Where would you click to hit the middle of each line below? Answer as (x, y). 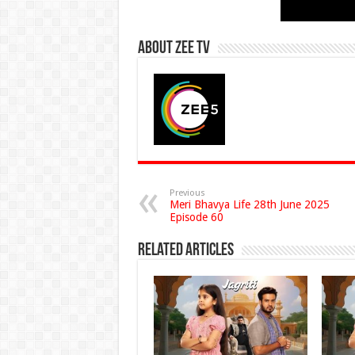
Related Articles (185, 251)
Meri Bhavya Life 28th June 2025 (249, 205)
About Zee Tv (174, 49)
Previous (187, 193)
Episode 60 (196, 218)
